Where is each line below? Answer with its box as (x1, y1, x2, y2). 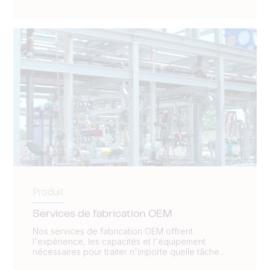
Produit (33, 186, 63, 198)
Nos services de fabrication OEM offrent (33, 226, 193, 237)
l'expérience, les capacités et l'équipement (33, 236, 206, 247)
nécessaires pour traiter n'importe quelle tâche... (33, 246, 225, 257)
